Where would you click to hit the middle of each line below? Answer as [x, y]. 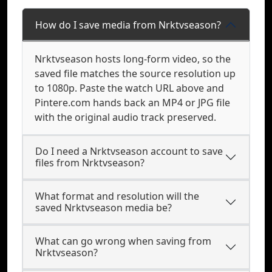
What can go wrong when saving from [123, 241]
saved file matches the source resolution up [135, 73]
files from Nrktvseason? [90, 163]
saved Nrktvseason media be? [104, 208]
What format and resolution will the [117, 196]
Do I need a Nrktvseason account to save [129, 151]
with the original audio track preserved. [125, 117]
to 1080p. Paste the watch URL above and [129, 88]
